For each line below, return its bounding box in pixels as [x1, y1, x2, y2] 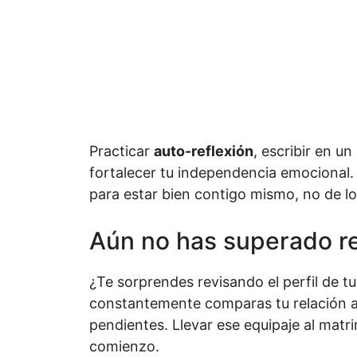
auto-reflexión [154, 142, 253, 159]
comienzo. [89, 337, 159, 355]
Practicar [89, 142, 154, 159]
